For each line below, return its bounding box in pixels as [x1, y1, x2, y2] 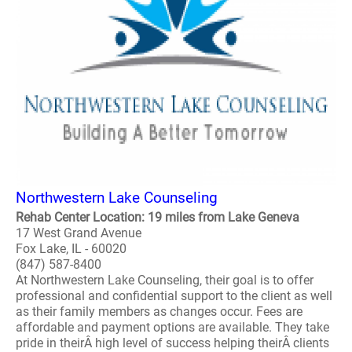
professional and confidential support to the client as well [16, 288, 332, 303]
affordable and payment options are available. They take [16, 320, 329, 335]
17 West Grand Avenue [16, 225, 141, 240]
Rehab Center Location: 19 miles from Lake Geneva [16, 210, 299, 225]
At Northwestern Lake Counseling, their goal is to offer [16, 273, 313, 288]
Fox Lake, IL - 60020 [16, 241, 126, 256]
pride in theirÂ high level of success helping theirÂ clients [16, 335, 329, 350]
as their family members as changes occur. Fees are [16, 304, 302, 319]
